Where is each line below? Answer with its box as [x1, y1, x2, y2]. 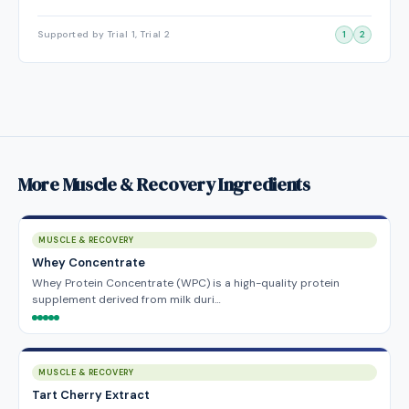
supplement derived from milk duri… [32, 292, 221, 307]
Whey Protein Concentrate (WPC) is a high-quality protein [32, 276, 340, 290]
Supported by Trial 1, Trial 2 [37, 28, 171, 40]
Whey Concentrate [32, 255, 145, 270]
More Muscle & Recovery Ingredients [18, 172, 310, 197]
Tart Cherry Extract [32, 387, 150, 403]
